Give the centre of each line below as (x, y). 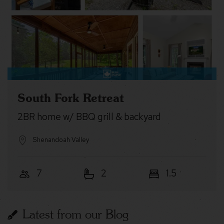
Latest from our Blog (75, 214)
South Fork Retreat (71, 97)
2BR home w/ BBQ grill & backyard (89, 116)
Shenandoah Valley (61, 140)
